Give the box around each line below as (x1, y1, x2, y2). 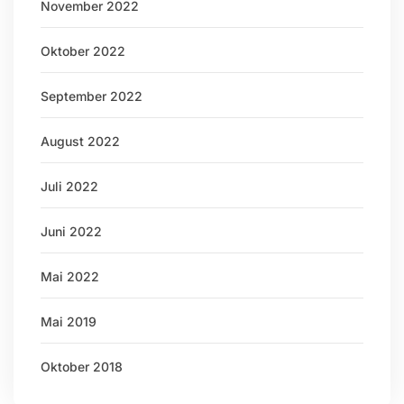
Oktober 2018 (41, 359, 123, 374)
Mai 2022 (41, 269, 99, 284)
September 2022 (41, 88, 142, 104)
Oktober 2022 (41, 43, 125, 59)
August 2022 (41, 133, 120, 149)
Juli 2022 (41, 179, 98, 194)
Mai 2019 (41, 314, 96, 329)
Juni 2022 (41, 224, 102, 239)
